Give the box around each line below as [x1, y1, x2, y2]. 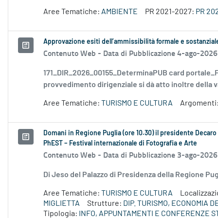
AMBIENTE [101, 8, 138, 16]
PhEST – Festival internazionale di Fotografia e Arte [43, 140, 197, 147]
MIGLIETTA [43, 200, 80, 208]
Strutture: [87, 200, 123, 208]
